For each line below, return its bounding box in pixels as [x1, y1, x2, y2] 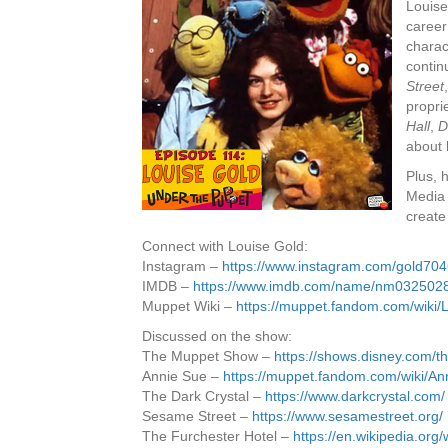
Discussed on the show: [142, 328, 292, 344]
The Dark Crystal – [142, 388, 265, 404]
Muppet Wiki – [142, 298, 236, 314]
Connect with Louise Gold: [142, 238, 308, 254]
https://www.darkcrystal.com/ [265, 388, 445, 404]
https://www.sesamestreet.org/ [252, 408, 443, 424]
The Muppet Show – [142, 348, 274, 364]
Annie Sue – [142, 368, 223, 384]
